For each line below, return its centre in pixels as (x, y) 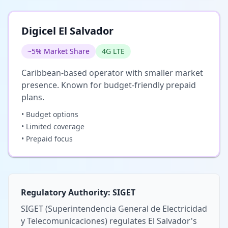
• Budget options (50, 114)
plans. (33, 97)
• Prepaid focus (47, 138)
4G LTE (113, 51)
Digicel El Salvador (67, 31)
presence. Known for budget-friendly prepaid (109, 85)
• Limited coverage (53, 126)
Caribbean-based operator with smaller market (112, 73)
